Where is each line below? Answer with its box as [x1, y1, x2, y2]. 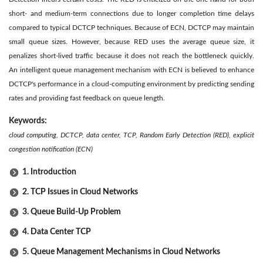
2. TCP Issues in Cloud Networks [22, 187, 138, 196]
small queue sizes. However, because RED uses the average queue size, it [9, 38, 254, 45]
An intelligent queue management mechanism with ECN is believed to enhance [9, 66, 254, 73]
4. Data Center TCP [22, 227, 91, 236]
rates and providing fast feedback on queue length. [9, 94, 165, 102]
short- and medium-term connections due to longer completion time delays [9, 9, 254, 17]
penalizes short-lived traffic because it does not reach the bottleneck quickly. [9, 52, 254, 59]
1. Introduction [22, 167, 76, 176]
